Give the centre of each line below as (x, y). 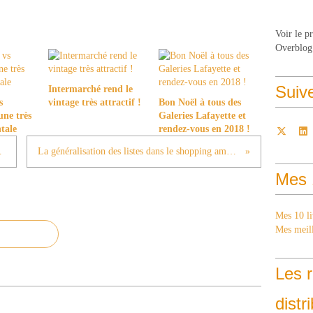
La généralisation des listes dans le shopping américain (232, 151)
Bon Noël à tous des (199, 102)
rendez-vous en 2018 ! (204, 129)
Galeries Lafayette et (202, 116)
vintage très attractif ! (95, 102)
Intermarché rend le (90, 89)
